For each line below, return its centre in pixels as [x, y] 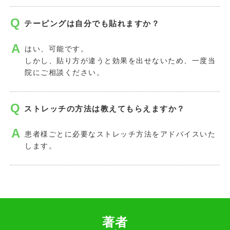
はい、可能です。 [56, 49]
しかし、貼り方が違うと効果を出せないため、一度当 [120, 60]
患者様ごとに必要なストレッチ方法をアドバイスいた [120, 134]
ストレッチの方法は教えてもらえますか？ [105, 108]
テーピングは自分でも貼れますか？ [92, 23]
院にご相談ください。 [64, 72]
